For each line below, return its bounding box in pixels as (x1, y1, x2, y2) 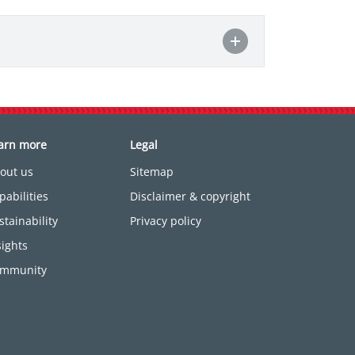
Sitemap (130, 164, 174, 180)
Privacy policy (130, 213, 202, 229)
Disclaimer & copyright (130, 189, 251, 204)
